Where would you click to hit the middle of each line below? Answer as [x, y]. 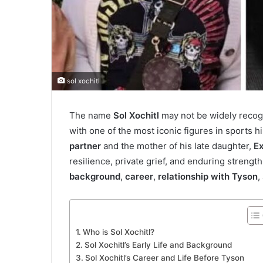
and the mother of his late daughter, [177, 146]
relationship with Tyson [208, 177]
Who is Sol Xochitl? [118, 232]
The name [91, 116]
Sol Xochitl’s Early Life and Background [158, 245]
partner [85, 146]
